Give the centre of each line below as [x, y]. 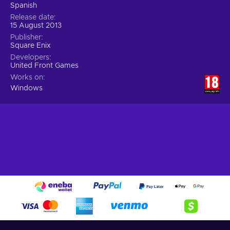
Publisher [26, 37]
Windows [26, 88]
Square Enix [31, 45]
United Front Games [44, 65]
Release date [32, 17]
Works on [27, 77]
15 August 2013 [36, 25]
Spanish [24, 5]
